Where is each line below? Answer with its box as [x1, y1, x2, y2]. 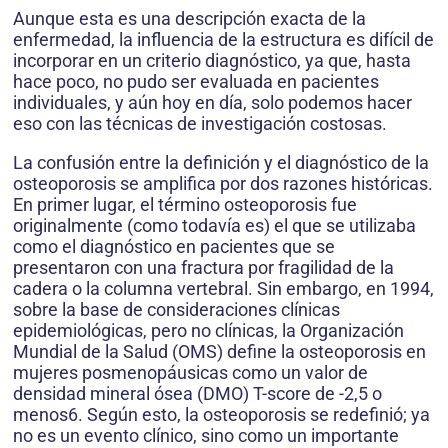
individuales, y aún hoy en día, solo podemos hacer [13, 92, 412, 114]
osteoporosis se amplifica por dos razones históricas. [13, 173, 433, 195]
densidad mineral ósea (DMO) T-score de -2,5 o [13, 383, 382, 405]
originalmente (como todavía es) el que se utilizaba [13, 215, 416, 237]
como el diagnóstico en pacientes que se [13, 236, 335, 258]
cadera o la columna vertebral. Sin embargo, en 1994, [13, 278, 434, 300]
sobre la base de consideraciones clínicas [13, 299, 340, 321]
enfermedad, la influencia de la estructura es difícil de [13, 29, 434, 51]
